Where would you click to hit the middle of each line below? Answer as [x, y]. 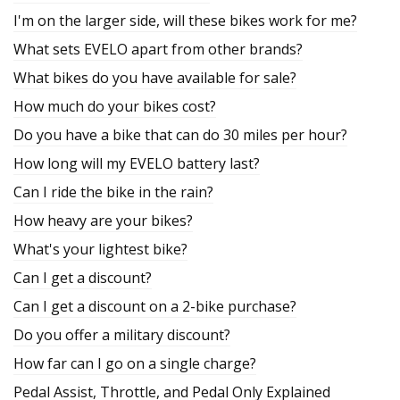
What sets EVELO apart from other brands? [158, 49]
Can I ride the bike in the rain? [113, 192]
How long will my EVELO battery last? [137, 163]
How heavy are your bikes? [103, 221]
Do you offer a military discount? [122, 335]
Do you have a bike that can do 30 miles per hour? [180, 135]
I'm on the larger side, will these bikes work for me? [185, 21]
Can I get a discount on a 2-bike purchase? [155, 306]
